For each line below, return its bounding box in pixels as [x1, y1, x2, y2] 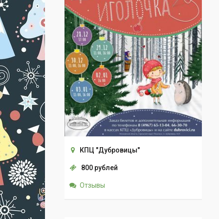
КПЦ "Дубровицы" [80, 146, 140, 154]
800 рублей [81, 164, 118, 172]
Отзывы [80, 181, 105, 190]
